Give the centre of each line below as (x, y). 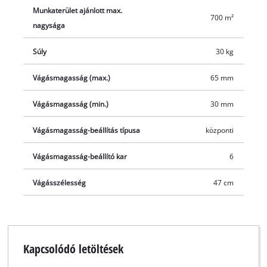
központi (219, 130)
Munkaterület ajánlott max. (78, 10)
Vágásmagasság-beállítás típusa (87, 130)
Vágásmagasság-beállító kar (80, 156)
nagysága (49, 25)
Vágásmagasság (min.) (71, 104)
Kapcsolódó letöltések (73, 249)
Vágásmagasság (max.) (72, 77)
